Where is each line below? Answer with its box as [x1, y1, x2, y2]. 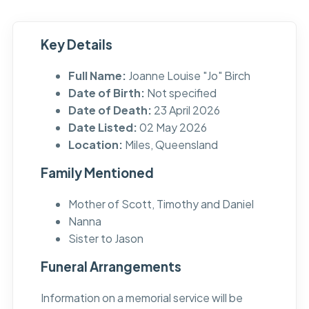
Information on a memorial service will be [40, 290, 243, 306]
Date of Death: [68, 103, 152, 118]
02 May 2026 [137, 120, 207, 135]
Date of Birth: [68, 86, 145, 101]
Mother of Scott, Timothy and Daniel [68, 197, 254, 212]
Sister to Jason [68, 231, 143, 246]
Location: [68, 137, 123, 152]
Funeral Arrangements [40, 259, 181, 275]
